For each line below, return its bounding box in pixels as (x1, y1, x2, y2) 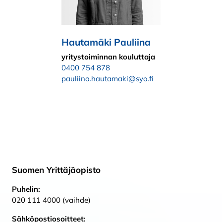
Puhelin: (12, 184, 40, 194)
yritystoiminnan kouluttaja (61, 52, 155, 62)
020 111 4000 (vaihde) (12, 195, 91, 205)
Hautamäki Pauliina (61, 36, 151, 48)
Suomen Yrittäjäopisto (12, 165, 101, 175)
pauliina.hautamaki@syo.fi (61, 74, 154, 84)
